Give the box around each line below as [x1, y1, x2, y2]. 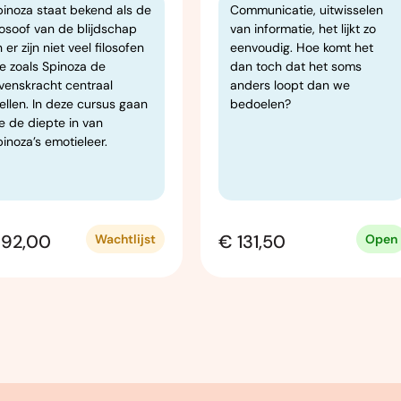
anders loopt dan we [230, 77, 350, 94]
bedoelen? [230, 96, 291, 113]
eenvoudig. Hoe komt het [230, 39, 373, 56]
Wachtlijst [95, 230, 156, 247]
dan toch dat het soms [230, 58, 362, 75]
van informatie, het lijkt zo [230, 21, 376, 38]
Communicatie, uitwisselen [230, 2, 383, 19]
